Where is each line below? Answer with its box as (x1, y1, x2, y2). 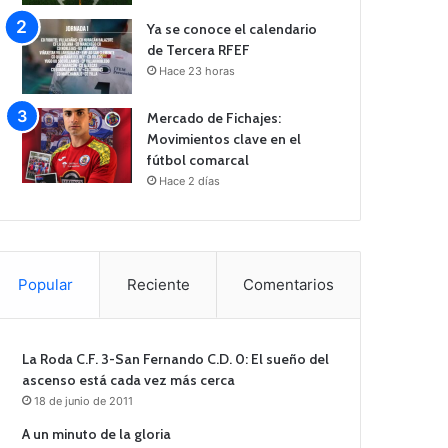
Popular (18, 275, 74, 295)
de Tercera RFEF (147, 41, 251, 60)
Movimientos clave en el (147, 130, 302, 149)
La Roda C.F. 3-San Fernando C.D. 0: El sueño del (22, 350, 330, 369)
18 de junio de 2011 (34, 394, 134, 409)
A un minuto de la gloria (22, 425, 172, 444)
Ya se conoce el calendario (147, 20, 318, 39)
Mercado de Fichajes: (147, 109, 282, 128)
